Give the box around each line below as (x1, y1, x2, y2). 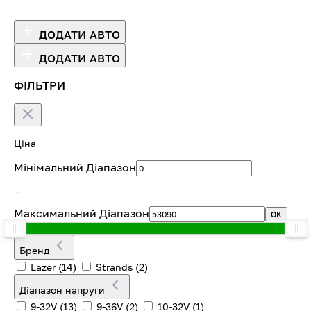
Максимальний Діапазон (14, 205, 149, 220)
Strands (93, 260, 135, 273)
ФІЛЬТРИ (14, 78, 66, 92)
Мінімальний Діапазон (14, 160, 136, 174)
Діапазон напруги (19, 283, 108, 296)
